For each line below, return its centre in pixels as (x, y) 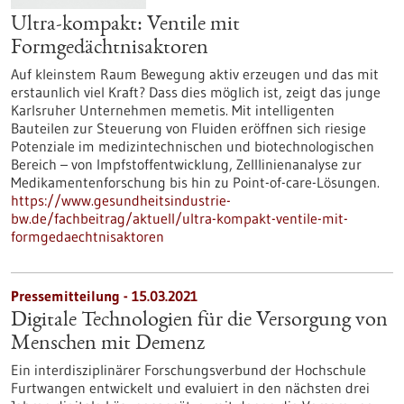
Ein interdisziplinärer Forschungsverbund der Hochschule (188, 370)
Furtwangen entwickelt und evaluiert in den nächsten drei (190, 388)
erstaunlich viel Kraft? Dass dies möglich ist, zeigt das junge (196, 92)
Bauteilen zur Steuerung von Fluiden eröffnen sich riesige (188, 128)
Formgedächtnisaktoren (110, 49)
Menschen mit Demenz (108, 344)
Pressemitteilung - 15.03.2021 (104, 296)
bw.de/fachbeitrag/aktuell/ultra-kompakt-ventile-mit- (179, 218)
